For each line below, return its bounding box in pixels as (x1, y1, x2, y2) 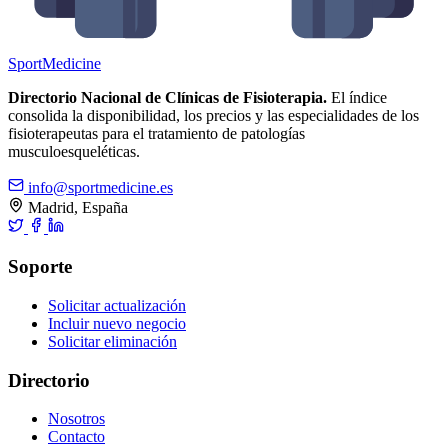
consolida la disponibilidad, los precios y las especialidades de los (8, 107, 419, 125)
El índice (327, 89, 387, 107)
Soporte (8, 256, 72, 278)
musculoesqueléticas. (8, 143, 140, 161)
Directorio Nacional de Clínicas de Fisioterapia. (8, 89, 327, 107)
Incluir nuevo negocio (48, 314, 186, 332)
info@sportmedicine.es (24, 179, 173, 197)
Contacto (48, 428, 105, 446)
